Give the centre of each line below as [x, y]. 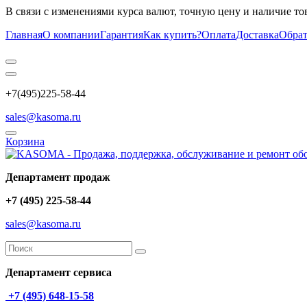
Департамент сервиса [59, 272]
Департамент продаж [58, 177]
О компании [71, 35]
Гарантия [122, 35]
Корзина [25, 142]
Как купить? [172, 35]
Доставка [257, 35]
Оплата [219, 35]
